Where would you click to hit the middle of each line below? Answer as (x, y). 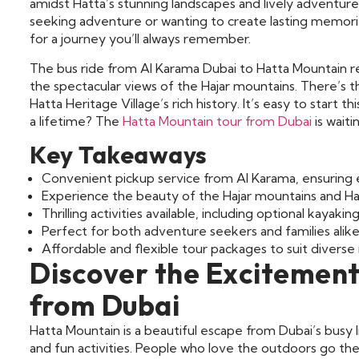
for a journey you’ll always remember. (140, 39)
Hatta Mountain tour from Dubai (217, 121)
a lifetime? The (76, 121)
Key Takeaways (119, 155)
